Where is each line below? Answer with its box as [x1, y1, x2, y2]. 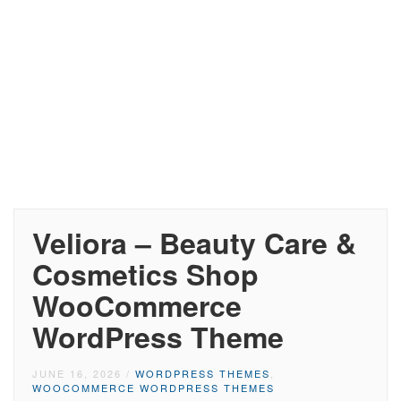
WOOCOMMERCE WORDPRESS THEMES [32, 380, 275, 395]
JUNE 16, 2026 [32, 366, 122, 380]
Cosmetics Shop [32, 253, 259, 294]
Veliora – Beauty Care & [32, 222, 356, 263]
